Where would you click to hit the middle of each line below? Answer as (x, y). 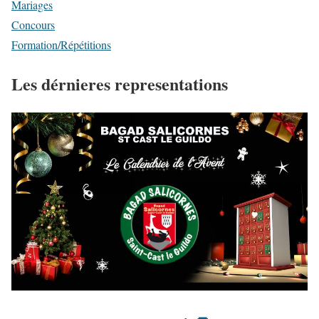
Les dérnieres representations (120, 83)
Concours (33, 24)
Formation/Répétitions (61, 44)
